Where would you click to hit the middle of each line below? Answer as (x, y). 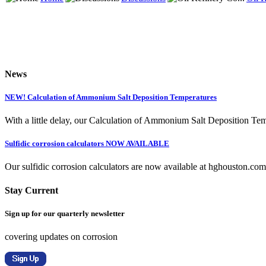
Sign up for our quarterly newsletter (65, 213)
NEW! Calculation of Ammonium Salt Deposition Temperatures (111, 97)
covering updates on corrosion (61, 237)
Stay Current (31, 190)
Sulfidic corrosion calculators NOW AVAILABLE (87, 144)
